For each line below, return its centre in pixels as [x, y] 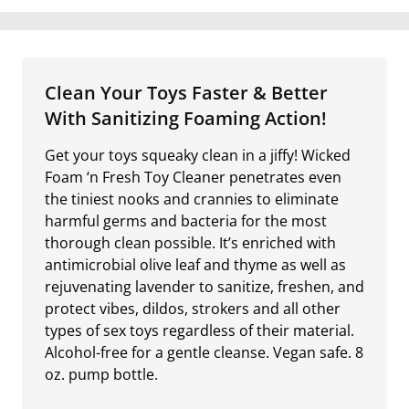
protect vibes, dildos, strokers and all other [193, 309]
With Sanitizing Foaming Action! [186, 118]
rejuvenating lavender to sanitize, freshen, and [204, 287]
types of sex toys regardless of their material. [199, 330]
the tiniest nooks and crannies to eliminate [192, 199]
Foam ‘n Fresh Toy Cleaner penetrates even [193, 177]
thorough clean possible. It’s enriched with [190, 243]
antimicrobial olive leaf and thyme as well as [195, 265]
